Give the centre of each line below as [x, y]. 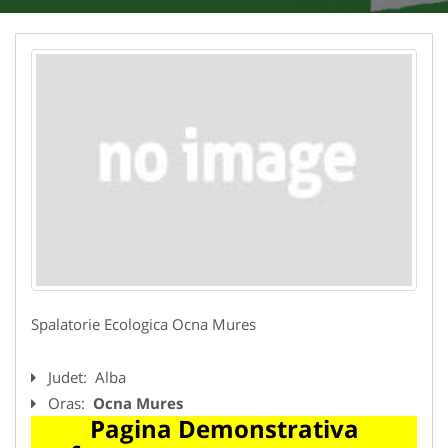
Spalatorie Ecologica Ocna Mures [143, 323]
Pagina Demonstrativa [224, 428]
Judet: [69, 376]
